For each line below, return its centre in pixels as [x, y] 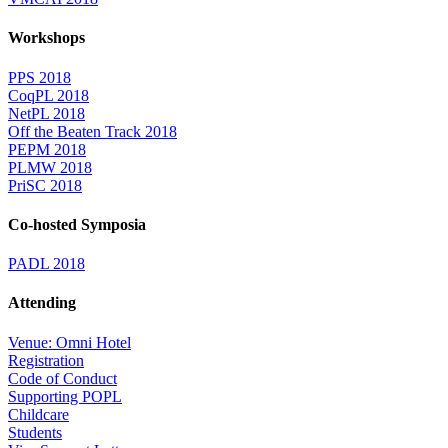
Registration [46, 360]
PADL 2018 [46, 264]
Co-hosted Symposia [77, 224]
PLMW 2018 [50, 167]
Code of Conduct [62, 378]
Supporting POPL [65, 396]
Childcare [38, 414]
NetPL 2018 [46, 113]
